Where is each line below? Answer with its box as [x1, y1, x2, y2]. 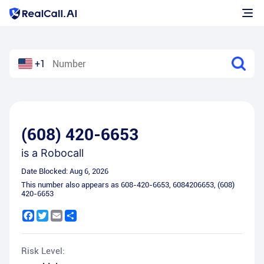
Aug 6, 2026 [70, 167, 108, 176]
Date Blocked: [21, 167, 70, 176]
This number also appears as [21, 180, 121, 189]
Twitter [48, 210, 75, 219]
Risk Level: [21, 246, 65, 256]
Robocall [41, 147, 84, 159]
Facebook [34, 210, 70, 219]
